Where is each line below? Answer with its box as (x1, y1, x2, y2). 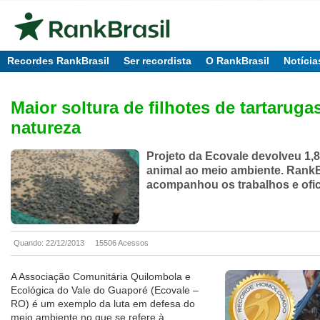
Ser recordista (124, 55, 191, 66)
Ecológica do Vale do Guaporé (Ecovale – (11, 284, 199, 296)
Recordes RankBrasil (7, 55, 109, 66)
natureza (11, 118, 81, 138)
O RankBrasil (206, 55, 269, 66)
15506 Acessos (95, 239, 149, 248)
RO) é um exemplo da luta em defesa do (11, 298, 195, 310)
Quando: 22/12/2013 (14, 239, 84, 248)
